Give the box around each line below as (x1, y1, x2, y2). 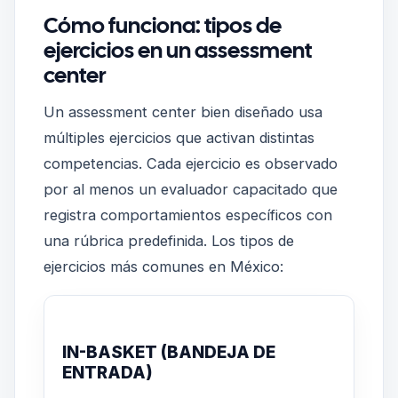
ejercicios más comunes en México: (44, 257, 283, 275)
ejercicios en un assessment (44, 36, 312, 65)
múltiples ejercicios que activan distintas (44, 128, 314, 147)
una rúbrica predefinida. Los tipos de (44, 231, 294, 250)
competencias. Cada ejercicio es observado (44, 154, 338, 172)
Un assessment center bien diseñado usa (44, 102, 322, 121)
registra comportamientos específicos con (44, 205, 332, 224)
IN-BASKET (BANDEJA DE (62, 341, 275, 362)
